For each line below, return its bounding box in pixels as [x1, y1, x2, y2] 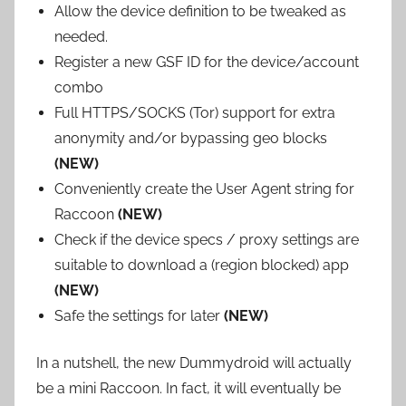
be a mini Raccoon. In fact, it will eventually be [36, 380, 341, 397]
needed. [54, 28, 108, 45]
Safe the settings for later [54, 307, 224, 324]
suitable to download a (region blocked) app [54, 256, 349, 274]
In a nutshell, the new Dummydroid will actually [36, 354, 352, 372]
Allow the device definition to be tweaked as [54, 3, 346, 20]
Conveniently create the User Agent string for [54, 180, 354, 198]
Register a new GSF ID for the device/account [54, 53, 359, 71]
